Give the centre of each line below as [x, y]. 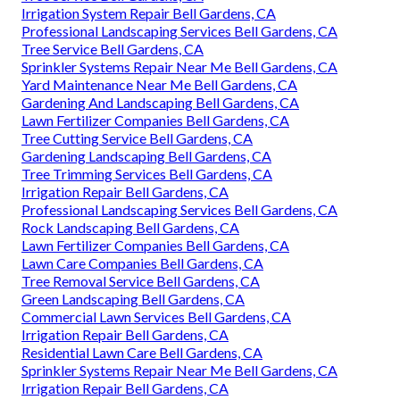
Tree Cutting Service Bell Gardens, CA [137, 137]
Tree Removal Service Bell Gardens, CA [141, 280]
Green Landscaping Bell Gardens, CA [133, 298]
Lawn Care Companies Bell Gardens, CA [142, 262]
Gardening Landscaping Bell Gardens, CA [146, 155]
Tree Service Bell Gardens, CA [112, 48]
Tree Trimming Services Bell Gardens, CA [147, 173]
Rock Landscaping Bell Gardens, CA [130, 227]
